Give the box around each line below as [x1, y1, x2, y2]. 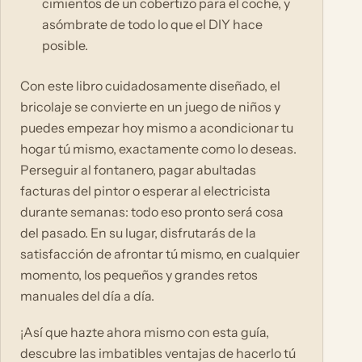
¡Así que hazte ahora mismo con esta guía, [20, 323, 269, 340]
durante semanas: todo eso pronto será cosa [20, 204, 284, 221]
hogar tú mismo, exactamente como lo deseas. [20, 141, 297, 158]
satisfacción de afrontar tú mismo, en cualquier [20, 246, 300, 263]
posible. [42, 37, 89, 54]
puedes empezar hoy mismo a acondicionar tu [20, 120, 293, 137]
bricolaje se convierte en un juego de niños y [20, 99, 280, 116]
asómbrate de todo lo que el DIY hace [42, 16, 263, 33]
